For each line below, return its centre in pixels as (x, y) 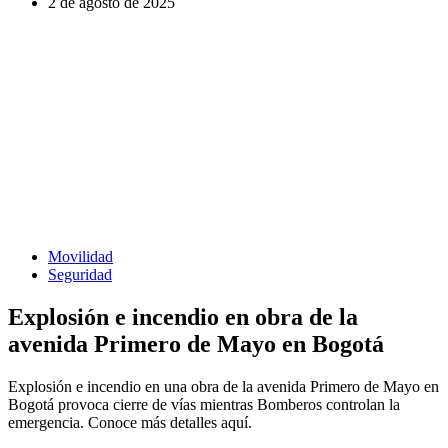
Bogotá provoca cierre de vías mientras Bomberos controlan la (204, 404)
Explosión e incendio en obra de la (183, 316)
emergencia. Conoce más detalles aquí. (130, 422)
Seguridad (80, 274)
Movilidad (80, 256)
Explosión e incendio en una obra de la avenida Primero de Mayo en (223, 386)
